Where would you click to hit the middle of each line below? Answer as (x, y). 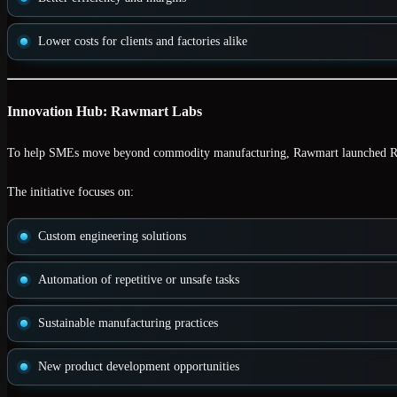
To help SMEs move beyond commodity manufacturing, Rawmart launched (198, 153)
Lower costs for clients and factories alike (143, 41)
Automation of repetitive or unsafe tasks (139, 280)
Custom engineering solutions (112, 237)
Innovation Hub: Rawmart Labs (105, 111)
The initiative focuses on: (70, 192)
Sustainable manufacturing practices (128, 323)
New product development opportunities (139, 367)
